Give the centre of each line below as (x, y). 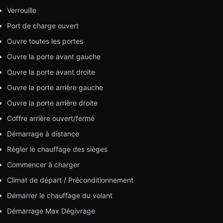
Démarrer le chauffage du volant (59, 195)
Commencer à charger (43, 164)
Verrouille (21, 10)
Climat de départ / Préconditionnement (70, 180)
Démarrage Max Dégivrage (51, 211)
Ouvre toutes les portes (45, 41)
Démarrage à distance (43, 133)
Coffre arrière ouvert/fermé (51, 118)
